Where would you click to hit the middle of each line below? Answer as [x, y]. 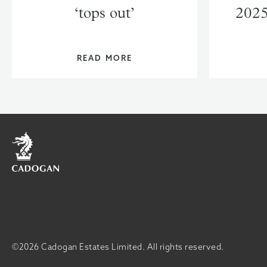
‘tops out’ [105, 13]
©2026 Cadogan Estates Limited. [80, 247]
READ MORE [105, 58]
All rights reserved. [185, 247]
